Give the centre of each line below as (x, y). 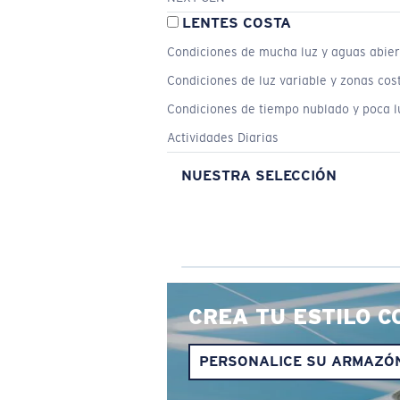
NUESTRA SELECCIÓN (259, 175)
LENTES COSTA (237, 23)
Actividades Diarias (223, 137)
